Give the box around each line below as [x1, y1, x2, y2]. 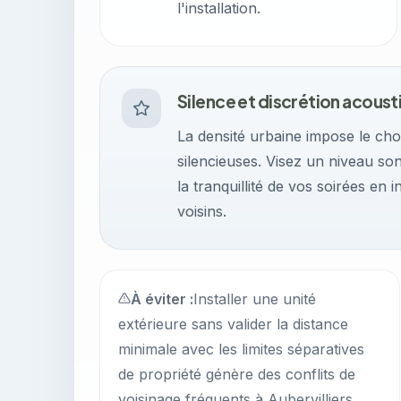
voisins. [177, 202, 226, 220]
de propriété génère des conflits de [118, 365, 355, 383]
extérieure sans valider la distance [118, 315, 348, 333]
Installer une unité [193, 290, 316, 308]
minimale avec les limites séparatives [118, 340, 364, 358]
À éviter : [131, 290, 193, 308]
